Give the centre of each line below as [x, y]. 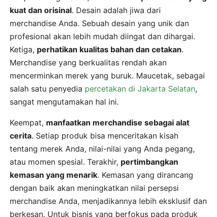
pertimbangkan [149, 162]
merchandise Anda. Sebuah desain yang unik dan [99, 23]
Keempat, [28, 122]
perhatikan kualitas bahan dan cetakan [109, 49]
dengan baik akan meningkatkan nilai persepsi [94, 188]
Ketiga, [23, 49]
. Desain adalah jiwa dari [116, 10]
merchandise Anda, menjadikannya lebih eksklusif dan [108, 201]
